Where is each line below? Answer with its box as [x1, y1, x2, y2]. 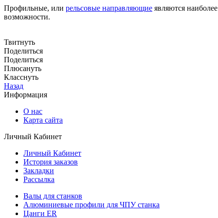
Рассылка [23, 175, 54, 183]
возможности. [4, 12, 50, 21]
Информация [4, 90, 47, 99]
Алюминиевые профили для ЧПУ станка [23, 200, 160, 209]
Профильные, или [4, 3, 66, 12]
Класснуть [4, 73, 38, 81]
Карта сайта [23, 115, 63, 124]
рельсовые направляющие [66, 3, 152, 12]
